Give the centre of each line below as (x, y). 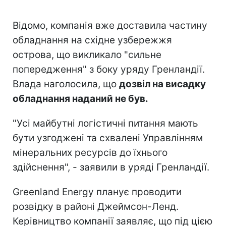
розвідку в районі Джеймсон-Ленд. (96, 207)
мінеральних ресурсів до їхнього (90, 153)
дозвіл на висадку (162, 84)
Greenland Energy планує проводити (97, 192)
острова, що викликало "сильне (87, 55)
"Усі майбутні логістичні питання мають (105, 124)
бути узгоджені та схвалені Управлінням (108, 138)
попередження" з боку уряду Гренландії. (109, 70)
